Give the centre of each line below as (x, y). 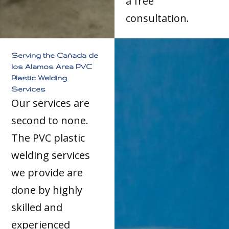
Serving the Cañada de (55, 55)
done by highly (47, 190)
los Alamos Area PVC (52, 67)
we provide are (47, 173)
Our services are (51, 103)
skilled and (37, 208)
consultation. (158, 18)
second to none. (50, 121)
